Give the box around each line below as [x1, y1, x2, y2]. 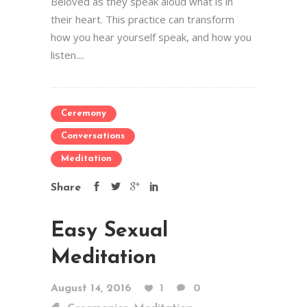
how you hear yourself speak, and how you [51, 30, 251, 44]
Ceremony [61, 109, 106, 118]
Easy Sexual [51, 221, 168, 242]
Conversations [61, 132, 125, 140]
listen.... [51, 48, 84, 62]
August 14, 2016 [51, 283, 132, 294]
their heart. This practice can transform [51, 12, 234, 26]
